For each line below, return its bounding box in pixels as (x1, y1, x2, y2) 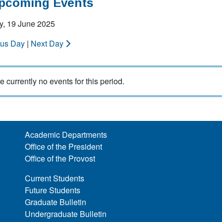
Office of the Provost (25, 153, 96, 164)
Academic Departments (25, 129, 108, 140)
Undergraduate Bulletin (25, 208, 107, 220)
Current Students (25, 172, 85, 184)
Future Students (25, 184, 81, 196)
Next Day (31, 38, 65, 49)
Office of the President (25, 141, 103, 152)
